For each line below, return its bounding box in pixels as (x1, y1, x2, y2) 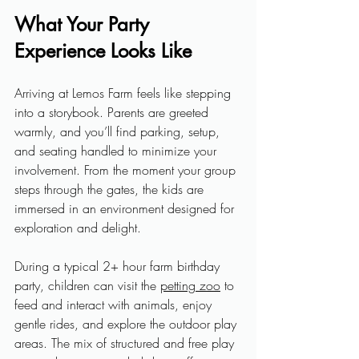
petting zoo (160, 276, 220, 294)
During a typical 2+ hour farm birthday (14, 257, 224, 275)
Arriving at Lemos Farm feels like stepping (14, 84, 235, 102)
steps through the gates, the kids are (14, 180, 208, 198)
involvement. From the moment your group (14, 161, 240, 179)
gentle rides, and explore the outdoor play (14, 315, 240, 333)
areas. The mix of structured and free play (14, 334, 238, 352)
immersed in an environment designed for (14, 200, 238, 217)
